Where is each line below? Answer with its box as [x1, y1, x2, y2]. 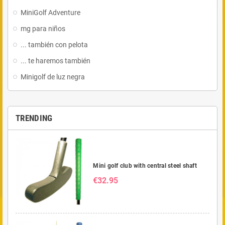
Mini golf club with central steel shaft [93, 162, 197, 169]
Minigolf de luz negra [21, 73, 85, 81]
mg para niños [21, 25, 65, 33]
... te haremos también [21, 57, 90, 65]
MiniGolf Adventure [21, 9, 80, 17]
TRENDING [16, 113, 53, 123]
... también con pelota [21, 41, 88, 49]
